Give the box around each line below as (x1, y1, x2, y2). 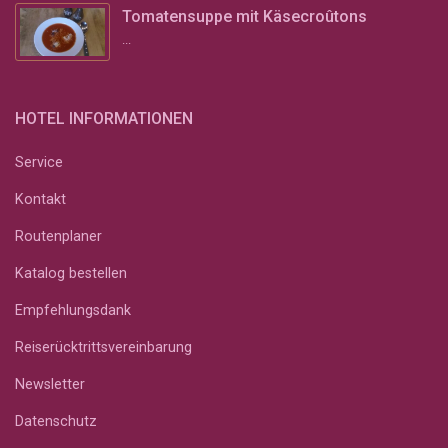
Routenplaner (15, 227, 102, 245)
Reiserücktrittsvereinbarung (15, 338, 192, 356)
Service (15, 153, 63, 171)
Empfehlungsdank (15, 301, 131, 319)
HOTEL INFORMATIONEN (15, 108, 193, 128)
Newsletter (15, 375, 85, 393)
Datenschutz (15, 412, 97, 430)
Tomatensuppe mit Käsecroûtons (122, 6, 368, 26)
